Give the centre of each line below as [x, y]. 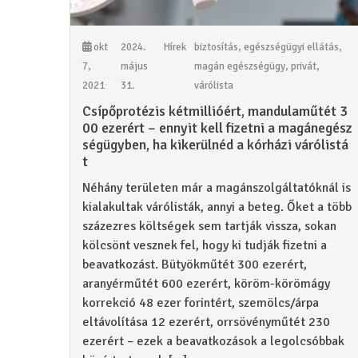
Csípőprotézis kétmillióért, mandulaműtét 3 [215, 111]
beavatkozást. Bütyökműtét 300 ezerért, [195, 264]
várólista [214, 85]
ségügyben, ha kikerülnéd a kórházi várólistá [215, 144]
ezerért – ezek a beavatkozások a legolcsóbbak [213, 341]
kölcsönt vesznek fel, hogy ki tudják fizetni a [205, 245]
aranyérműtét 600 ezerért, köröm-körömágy [206, 283]
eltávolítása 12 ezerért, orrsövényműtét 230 [206, 322]
